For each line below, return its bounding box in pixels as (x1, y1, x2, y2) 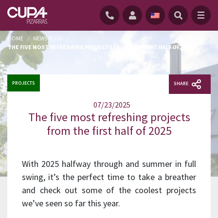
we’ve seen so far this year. (22, 197, 120, 209)
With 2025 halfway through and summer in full (22, 158, 196, 169)
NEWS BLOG (33, 35, 63, 42)
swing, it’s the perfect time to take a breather (22, 171, 196, 182)
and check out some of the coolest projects (22, 184, 196, 196)
